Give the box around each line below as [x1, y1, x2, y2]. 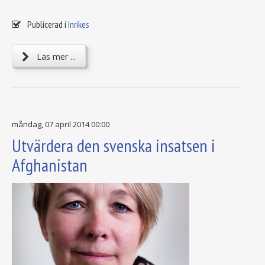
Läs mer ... [34, 51, 76, 62]
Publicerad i [27, 18, 66, 30]
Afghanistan [12, 153, 88, 176]
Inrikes [68, 18, 89, 30]
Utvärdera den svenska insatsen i [12, 133, 215, 157]
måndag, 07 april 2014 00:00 [12, 118, 109, 130]
